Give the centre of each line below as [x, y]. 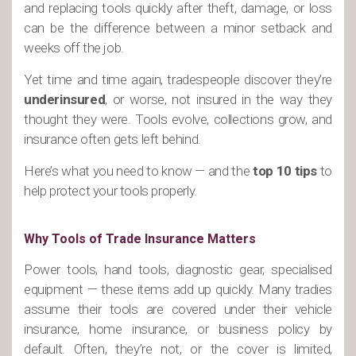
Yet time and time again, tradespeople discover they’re [178, 79]
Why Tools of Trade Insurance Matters [140, 239]
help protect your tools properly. [110, 191]
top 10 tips [285, 171]
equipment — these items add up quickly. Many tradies [178, 289]
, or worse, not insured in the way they [219, 99]
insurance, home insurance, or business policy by [178, 329]
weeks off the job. [74, 48]
